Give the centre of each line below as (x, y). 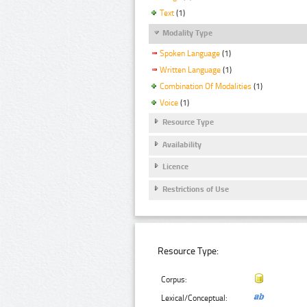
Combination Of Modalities (206, 86)
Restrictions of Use (196, 189)
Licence (175, 167)
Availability (182, 144)
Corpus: (174, 280)
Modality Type (187, 33)
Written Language (190, 70)
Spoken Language (190, 53)
